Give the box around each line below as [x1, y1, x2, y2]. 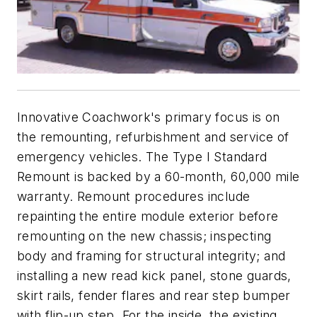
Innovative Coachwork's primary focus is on [17, 110, 280, 125]
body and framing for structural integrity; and [17, 248, 286, 264]
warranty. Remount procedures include [17, 189, 250, 204]
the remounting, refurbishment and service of [17, 129, 289, 145]
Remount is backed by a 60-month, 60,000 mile [17, 169, 300, 185]
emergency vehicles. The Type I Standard [17, 149, 267, 165]
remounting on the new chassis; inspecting [17, 229, 272, 244]
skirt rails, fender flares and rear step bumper [17, 288, 291, 304]
